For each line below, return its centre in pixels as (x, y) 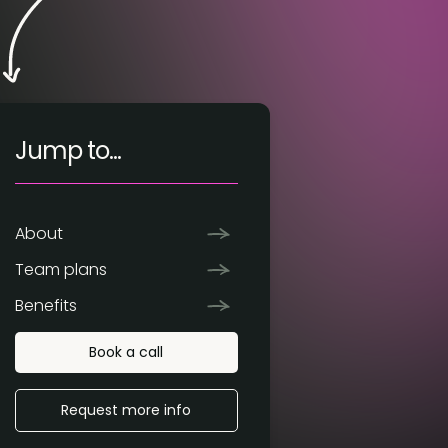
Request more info (126, 410)
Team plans (60, 269)
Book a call (126, 352)
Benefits (45, 305)
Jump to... (67, 150)
